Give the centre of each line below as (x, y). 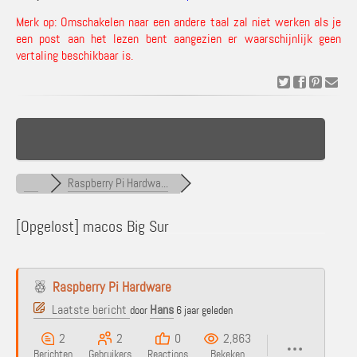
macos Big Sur (124, 226)
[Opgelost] (47, 226)
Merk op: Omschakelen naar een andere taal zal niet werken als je (178, 22)
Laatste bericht (89, 310)
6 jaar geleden (204, 310)
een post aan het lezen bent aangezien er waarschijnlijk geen (178, 39)
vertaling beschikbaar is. (75, 55)
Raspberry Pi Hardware (112, 287)
